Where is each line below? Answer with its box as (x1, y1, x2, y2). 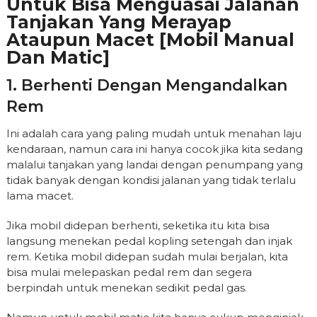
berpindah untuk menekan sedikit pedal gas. (6, 281, 247, 294)
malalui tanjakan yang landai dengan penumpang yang (6, 158, 303, 171)
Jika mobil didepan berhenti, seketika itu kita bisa (6, 219, 270, 232)
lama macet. (6, 189, 74, 202)
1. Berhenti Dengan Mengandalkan (6, 76, 287, 95)
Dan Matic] (6, 47, 110, 68)
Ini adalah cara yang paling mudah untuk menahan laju (6, 127, 301, 140)
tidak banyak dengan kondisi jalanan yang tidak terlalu (6, 173, 296, 187)
